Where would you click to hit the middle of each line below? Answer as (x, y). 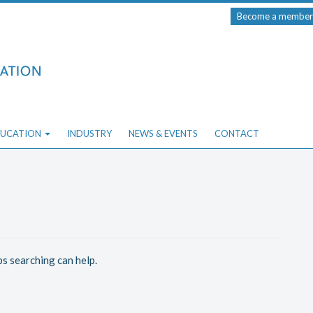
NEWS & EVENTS (163, 133)
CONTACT (237, 133)
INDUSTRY (89, 133)
